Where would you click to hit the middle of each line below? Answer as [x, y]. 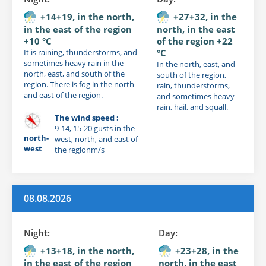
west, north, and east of [96, 139]
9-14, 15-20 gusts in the [95, 128]
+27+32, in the [205, 16]
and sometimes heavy [196, 96]
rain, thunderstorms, [194, 85]
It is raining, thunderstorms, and [80, 52]
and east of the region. [63, 95]
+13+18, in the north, [87, 250]
